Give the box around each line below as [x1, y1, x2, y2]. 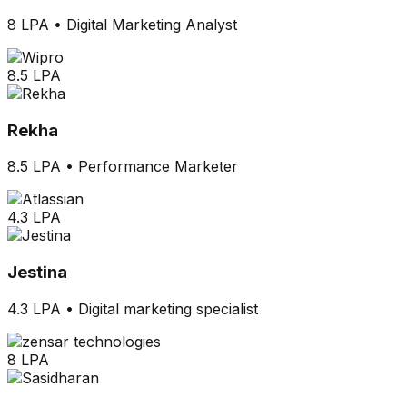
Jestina [7, 262, 67, 283]
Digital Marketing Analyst [66, 15, 237, 34]
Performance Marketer [78, 157, 238, 176]
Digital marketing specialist [78, 299, 258, 318]
